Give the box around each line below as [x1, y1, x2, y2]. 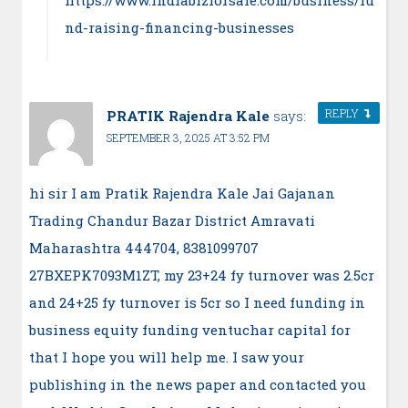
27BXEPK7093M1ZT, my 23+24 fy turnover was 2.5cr [28, 266, 374, 285]
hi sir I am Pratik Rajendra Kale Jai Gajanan [28, 184, 335, 203]
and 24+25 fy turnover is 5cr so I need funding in [28, 293, 365, 312]
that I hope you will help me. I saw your [28, 348, 304, 367]
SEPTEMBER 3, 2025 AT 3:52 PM [106, 130, 270, 146]
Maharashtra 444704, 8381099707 [28, 239, 259, 258]
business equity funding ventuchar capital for [28, 321, 351, 340]
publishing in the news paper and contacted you [28, 375, 366, 394]
